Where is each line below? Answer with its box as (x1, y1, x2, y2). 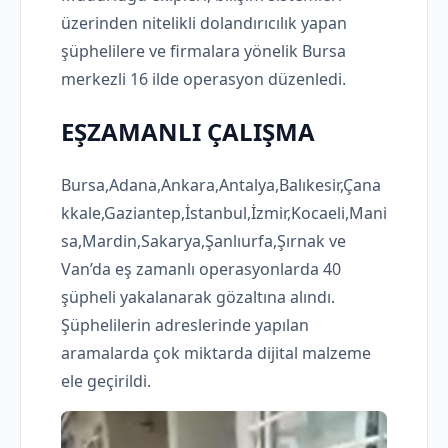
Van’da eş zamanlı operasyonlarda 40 (61, 258, 341, 281)
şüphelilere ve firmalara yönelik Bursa (61, 40, 346, 63)
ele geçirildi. (61, 370, 151, 393)
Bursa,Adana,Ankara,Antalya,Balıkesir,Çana (61, 174, 381, 197)
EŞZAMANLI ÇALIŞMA (61, 115, 315, 149)
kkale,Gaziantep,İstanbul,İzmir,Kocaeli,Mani (61, 202, 387, 225)
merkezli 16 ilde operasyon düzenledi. (61, 68, 346, 91)
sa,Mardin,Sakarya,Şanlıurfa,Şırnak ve (61, 230, 346, 253)
